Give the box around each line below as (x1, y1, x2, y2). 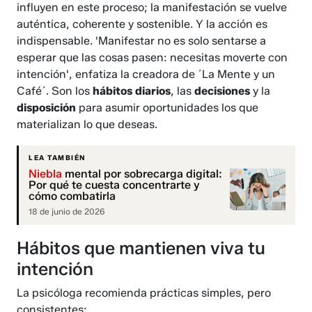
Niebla (29, 167, 63, 181)
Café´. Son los (17, 84, 93, 98)
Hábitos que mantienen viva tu (17, 237, 266, 259)
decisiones (194, 84, 253, 98)
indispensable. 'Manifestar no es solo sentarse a (17, 34, 267, 48)
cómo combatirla (29, 189, 116, 203)
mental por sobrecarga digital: (62, 167, 223, 181)
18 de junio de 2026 (29, 206, 106, 217)
